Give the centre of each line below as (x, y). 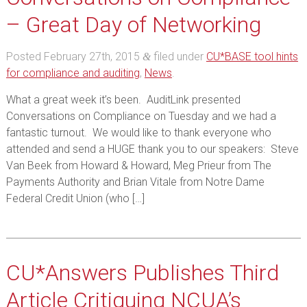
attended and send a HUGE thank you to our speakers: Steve (152, 149)
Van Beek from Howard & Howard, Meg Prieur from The (138, 165)
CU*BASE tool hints (252, 57)
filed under (178, 57)
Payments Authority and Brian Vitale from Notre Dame (135, 182)
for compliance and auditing (73, 73)
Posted (25, 57)
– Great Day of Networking (133, 25)
